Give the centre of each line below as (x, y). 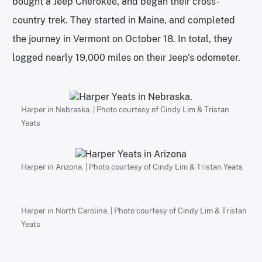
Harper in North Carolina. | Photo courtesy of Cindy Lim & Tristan (134, 211)
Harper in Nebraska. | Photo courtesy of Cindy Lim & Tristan (125, 109)
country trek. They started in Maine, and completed (124, 20)
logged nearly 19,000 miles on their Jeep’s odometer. (126, 57)
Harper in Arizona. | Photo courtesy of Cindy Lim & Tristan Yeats (132, 167)
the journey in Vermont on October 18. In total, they (123, 39)
